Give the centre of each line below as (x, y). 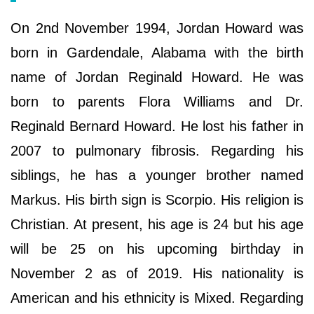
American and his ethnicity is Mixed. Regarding (157, 298)
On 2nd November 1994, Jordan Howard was (157, 28)
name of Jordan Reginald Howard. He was (157, 77)
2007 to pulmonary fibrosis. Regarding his (157, 150)
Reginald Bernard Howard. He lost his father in (157, 126)
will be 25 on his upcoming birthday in (157, 248)
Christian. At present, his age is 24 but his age (157, 224)
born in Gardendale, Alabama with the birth (157, 52)
